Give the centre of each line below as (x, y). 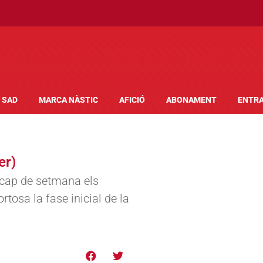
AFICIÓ (132, 100)
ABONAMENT (191, 100)
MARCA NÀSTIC (68, 100)
